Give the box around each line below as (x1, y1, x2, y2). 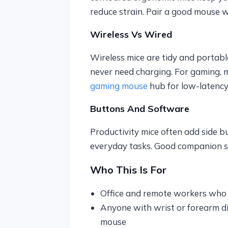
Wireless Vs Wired (90, 28, 172, 40)
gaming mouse (90, 80, 148, 91)
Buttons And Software (90, 103, 189, 115)
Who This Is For (90, 163, 166, 176)
